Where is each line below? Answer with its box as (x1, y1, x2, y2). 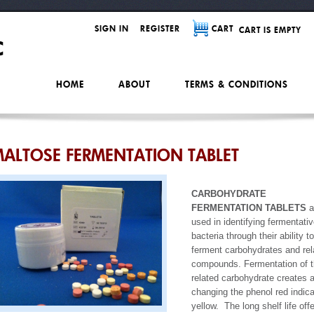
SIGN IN (95, 23, 129, 34)
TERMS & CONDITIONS (185, 78, 288, 90)
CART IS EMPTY (239, 24, 301, 35)
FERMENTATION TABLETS (191, 203, 306, 213)
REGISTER (140, 23, 180, 34)
